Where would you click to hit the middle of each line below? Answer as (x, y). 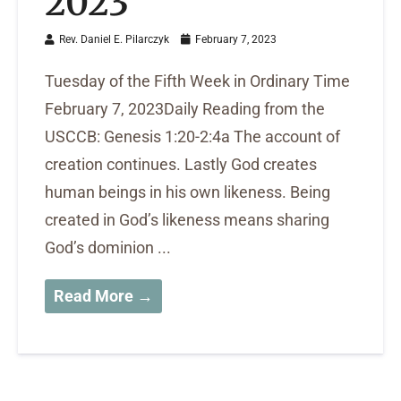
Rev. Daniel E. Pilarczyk (114, 40)
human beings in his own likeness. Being (188, 192)
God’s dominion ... (108, 248)
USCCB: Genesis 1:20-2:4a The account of (192, 137)
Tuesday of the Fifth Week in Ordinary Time (197, 81)
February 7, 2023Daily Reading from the (185, 109)
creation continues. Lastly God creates (181, 165)
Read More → (103, 296)
